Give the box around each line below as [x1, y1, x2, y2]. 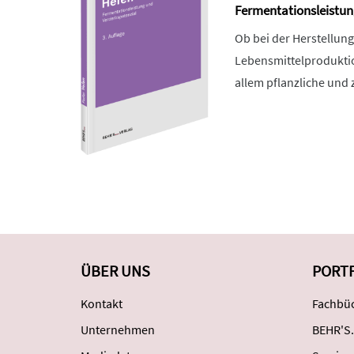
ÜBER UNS [81, 260, 150, 281]
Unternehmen [81, 321, 155, 337]
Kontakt [81, 295, 122, 311]
